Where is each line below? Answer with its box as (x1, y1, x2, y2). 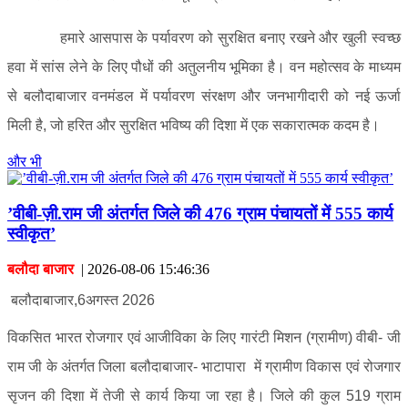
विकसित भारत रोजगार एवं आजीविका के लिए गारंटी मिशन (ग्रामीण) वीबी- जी (7, 329, 401, 345)
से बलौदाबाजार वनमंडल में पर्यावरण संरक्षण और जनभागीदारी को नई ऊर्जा (7, 88, 401, 105)
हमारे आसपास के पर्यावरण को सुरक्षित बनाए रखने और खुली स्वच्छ (7, 30, 401, 46)
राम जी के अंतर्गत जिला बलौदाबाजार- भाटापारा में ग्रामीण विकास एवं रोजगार (7, 358, 401, 374)
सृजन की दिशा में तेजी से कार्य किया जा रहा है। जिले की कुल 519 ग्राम (7, 387, 401, 403)
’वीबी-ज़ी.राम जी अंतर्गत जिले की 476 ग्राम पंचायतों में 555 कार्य (7, 203, 393, 223)
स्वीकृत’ (7, 223, 56, 243)
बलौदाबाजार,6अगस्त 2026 (11, 291, 155, 308)
